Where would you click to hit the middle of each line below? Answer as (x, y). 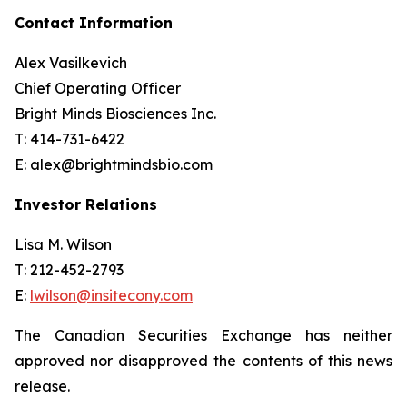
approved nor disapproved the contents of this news (203, 361)
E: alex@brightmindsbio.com (114, 164)
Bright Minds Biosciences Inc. (115, 114)
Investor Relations (86, 204)
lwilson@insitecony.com (111, 295)
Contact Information (94, 23)
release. (42, 386)
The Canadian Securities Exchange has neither (203, 335)
